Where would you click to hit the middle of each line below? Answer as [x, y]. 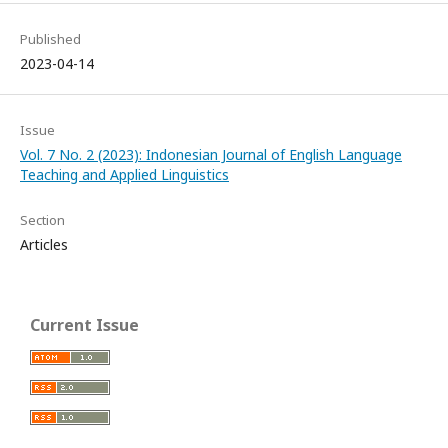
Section [42, 219]
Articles [44, 244]
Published [50, 38]
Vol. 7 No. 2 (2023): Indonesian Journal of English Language [211, 154]
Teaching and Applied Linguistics [124, 174]
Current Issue [84, 324]
